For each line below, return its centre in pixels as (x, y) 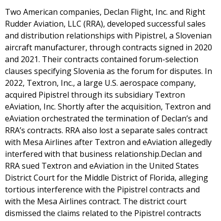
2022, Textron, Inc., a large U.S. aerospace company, (100, 83)
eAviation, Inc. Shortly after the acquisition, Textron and (108, 107)
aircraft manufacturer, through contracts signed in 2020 (109, 47)
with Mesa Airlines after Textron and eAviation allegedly (108, 142)
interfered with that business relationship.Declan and (103, 154)
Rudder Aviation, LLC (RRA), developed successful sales (105, 24)
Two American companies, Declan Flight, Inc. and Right (105, 12)
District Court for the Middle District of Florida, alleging (107, 178)
